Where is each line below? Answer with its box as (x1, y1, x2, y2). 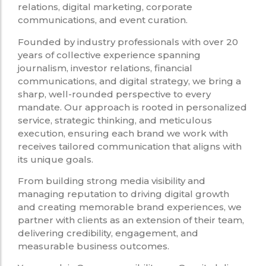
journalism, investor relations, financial (18, 62, 192, 74)
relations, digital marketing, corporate (18, 1, 192, 13)
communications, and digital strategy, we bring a (18, 75, 241, 87)
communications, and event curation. (18, 14, 188, 26)
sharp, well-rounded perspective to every (18, 88, 211, 100)
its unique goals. (18, 153, 93, 165)
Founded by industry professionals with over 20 (18, 36, 238, 47)
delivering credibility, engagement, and (18, 227, 198, 239)
